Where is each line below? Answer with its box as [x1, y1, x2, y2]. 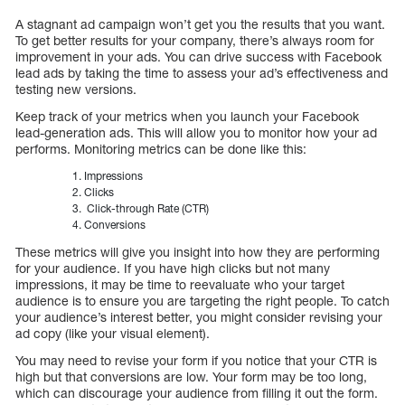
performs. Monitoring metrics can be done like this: [15, 141, 306, 157]
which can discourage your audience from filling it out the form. [15, 385, 378, 401]
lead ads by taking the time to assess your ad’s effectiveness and [15, 65, 388, 81]
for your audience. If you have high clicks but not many [15, 260, 330, 277]
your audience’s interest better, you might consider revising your [15, 309, 382, 325]
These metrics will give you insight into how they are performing [15, 244, 380, 260]
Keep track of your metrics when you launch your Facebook [15, 108, 359, 125]
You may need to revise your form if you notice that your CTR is [15, 353, 377, 369]
